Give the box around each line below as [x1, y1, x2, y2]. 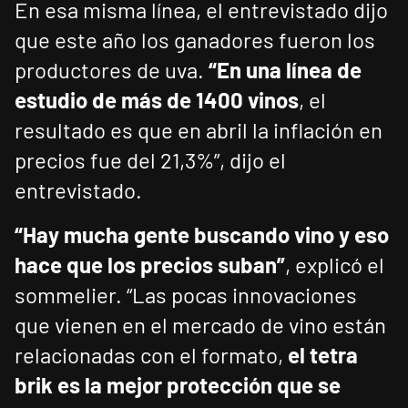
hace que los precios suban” [15, 251, 285, 279]
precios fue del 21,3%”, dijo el [15, 147, 286, 174]
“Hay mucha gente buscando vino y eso [15, 221, 389, 249]
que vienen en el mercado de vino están [15, 311, 386, 339]
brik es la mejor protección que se [15, 372, 341, 399]
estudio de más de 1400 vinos [15, 87, 299, 114]
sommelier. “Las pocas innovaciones [15, 281, 357, 309]
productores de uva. [15, 56, 204, 84]
